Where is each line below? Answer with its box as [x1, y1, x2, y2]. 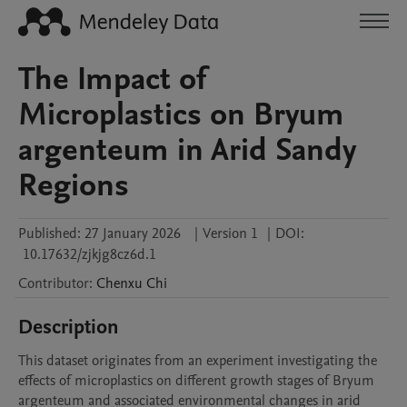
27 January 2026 [84, 223, 181, 243]
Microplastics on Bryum [18, 93, 344, 136]
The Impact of [18, 57, 207, 101]
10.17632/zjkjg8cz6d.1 [23, 244, 156, 264]
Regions [18, 164, 129, 207]
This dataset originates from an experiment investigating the [18, 351, 377, 371]
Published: [18, 223, 81, 243]
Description [18, 313, 119, 341]
